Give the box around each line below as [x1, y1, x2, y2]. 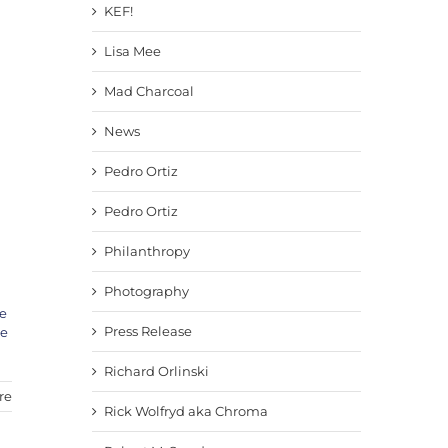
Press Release [103, 322, 192, 339]
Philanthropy [103, 242, 190, 259]
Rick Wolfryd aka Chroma [103, 402, 268, 419]
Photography [103, 282, 189, 299]
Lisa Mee [103, 42, 161, 59]
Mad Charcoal [103, 82, 194, 99]
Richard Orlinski [103, 362, 209, 379]
